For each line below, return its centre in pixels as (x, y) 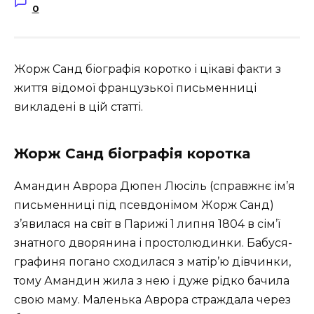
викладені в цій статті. (78, 107)
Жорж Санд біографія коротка (132, 153)
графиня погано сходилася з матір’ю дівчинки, (152, 262)
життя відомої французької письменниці (135, 88)
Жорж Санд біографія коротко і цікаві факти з (148, 69)
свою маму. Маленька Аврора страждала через (152, 300)
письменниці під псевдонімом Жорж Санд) (144, 205)
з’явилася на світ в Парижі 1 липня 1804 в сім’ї (147, 224)
